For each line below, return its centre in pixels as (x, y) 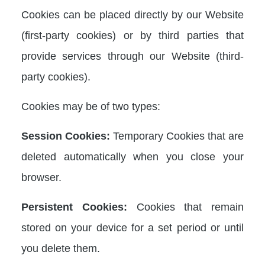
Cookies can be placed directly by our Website (132, 14)
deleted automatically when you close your (132, 156)
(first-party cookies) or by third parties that (132, 35)
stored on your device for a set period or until (132, 227)
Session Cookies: (66, 136)
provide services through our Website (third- (132, 56)
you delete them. (61, 248)
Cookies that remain (185, 207)
